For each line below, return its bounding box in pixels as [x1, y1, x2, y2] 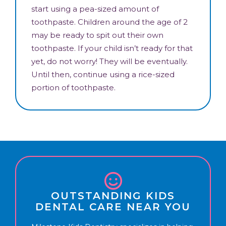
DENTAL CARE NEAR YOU [35, 200, 191, 213]
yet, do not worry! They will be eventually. [31, 56, 188, 66]
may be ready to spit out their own [31, 30, 163, 40]
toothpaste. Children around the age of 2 [31, 17, 188, 27]
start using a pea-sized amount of [31, 4, 159, 14]
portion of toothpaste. [31, 82, 116, 92]
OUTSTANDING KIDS [51, 189, 175, 202]
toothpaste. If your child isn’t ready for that [31, 43, 193, 53]
